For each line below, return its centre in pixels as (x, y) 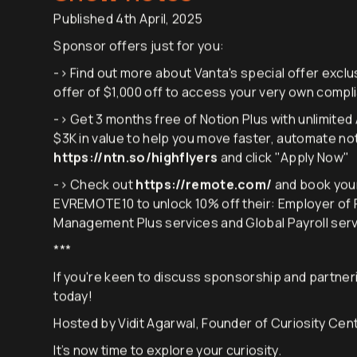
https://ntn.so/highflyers (136, 183)
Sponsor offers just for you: (139, 71)
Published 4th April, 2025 (128, 44)
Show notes (123, 18)
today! (73, 322)
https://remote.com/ (204, 210)
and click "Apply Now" (284, 183)
